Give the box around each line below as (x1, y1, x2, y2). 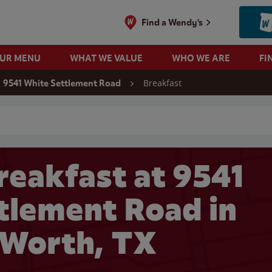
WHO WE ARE (171, 52, 230, 64)
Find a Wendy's (141, 16, 203, 28)
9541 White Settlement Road (3, 78, 121, 89)
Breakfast (143, 77, 182, 89)
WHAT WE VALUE (69, 52, 143, 64)
